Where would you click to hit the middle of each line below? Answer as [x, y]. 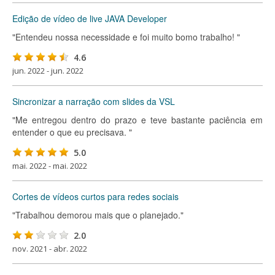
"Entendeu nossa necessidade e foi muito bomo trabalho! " [126, 37]
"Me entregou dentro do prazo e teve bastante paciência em [137, 120]
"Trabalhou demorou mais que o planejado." [98, 215]
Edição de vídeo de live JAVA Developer [90, 18]
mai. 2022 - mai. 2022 [50, 166]
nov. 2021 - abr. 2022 [50, 249]
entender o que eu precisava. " [72, 132]
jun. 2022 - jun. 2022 [48, 71]
